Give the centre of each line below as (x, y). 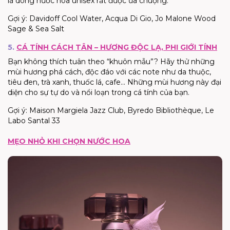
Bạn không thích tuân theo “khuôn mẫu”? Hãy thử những (111, 61)
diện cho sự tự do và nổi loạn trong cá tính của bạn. (99, 92)
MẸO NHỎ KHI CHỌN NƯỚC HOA (69, 141)
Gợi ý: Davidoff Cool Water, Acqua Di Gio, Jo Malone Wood (112, 18)
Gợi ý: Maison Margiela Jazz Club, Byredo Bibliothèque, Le (111, 110)
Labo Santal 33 (34, 120)
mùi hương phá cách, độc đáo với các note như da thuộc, (109, 72)
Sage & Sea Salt (36, 28)
